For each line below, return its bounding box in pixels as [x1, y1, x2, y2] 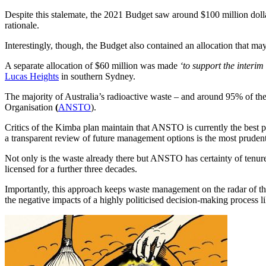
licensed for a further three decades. [5, 164, 137, 175]
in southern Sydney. [59, 71, 135, 82]
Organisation [5, 102, 53, 113]
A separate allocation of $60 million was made [5, 61, 180, 71]
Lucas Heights [5, 71, 59, 82]
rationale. [5, 20, 39, 31]
